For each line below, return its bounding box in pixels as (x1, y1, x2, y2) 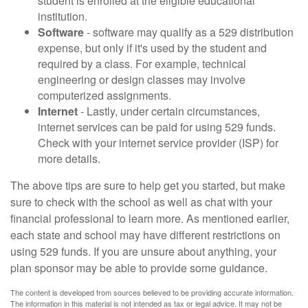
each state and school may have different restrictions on (10, 227, 280, 243)
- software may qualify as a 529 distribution (84, 24, 294, 40)
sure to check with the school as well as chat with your (10, 194, 272, 210)
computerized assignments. (38, 87, 171, 103)
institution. (38, 8, 87, 24)
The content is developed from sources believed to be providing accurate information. (10, 287, 294, 298)
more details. (38, 151, 100, 166)
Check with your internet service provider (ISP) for (38, 135, 278, 151)
